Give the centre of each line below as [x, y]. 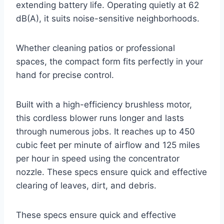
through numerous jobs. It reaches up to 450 [105, 132]
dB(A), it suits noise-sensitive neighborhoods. [108, 19]
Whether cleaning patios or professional [95, 48]
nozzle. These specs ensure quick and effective [111, 172]
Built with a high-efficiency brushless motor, [104, 105]
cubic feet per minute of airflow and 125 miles [108, 145]
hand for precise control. [65, 75]
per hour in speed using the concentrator [98, 159]
